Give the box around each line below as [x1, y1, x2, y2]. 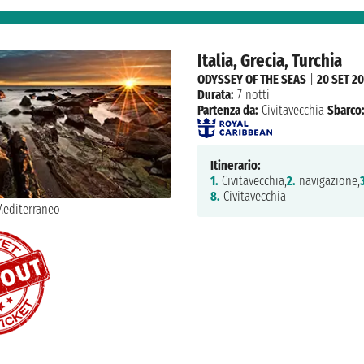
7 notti [233, 87, 270, 103]
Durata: [197, 87, 234, 103]
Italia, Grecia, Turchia [197, 50, 342, 72]
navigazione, [295, 173, 360, 189]
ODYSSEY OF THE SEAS [197, 71, 306, 88]
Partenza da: [197, 102, 258, 119]
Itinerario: [210, 158, 261, 174]
